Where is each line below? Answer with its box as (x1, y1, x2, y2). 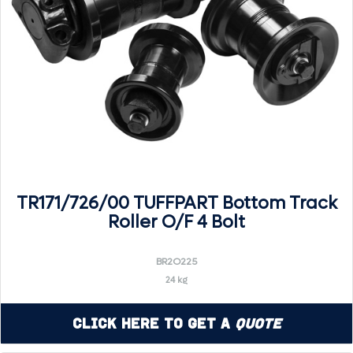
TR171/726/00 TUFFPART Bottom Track (16, 191, 337, 214)
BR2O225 (156, 255, 197, 268)
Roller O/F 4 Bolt (108, 210, 245, 233)
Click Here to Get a (72, 314, 235, 332)
